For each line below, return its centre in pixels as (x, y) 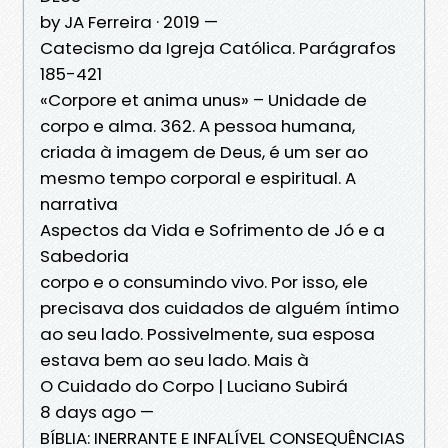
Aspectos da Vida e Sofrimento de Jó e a (212, 229)
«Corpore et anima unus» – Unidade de (203, 99)
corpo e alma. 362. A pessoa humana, (197, 125)
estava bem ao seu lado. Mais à (176, 359)
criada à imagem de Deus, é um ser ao (204, 151)
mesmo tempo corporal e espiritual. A (198, 177)
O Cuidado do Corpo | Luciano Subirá (194, 385)
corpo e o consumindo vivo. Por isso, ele (204, 281)
